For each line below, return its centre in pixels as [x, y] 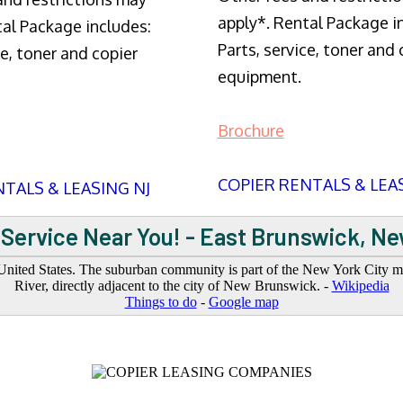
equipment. [259, 77]
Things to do [161, 301]
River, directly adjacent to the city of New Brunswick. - [173, 285]
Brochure [251, 131]
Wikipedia [360, 285]
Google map [243, 301]
